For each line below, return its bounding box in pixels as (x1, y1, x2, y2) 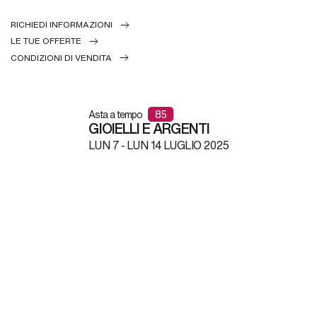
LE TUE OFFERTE (11, 35, 81, 47)
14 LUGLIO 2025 (149, 136, 229, 154)
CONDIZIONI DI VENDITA (11, 51, 112, 64)
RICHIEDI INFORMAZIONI (11, 18, 113, 31)
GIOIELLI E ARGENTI (88, 117, 209, 139)
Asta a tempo (88, 106, 144, 122)
